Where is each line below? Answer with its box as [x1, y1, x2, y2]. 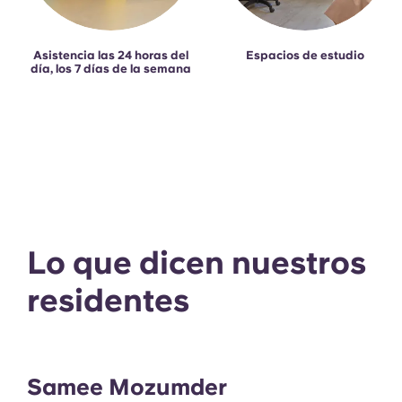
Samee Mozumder [27, 372, 227, 400]
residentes [27, 282, 189, 319]
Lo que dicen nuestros [27, 244, 366, 282]
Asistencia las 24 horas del [32, 48, 188, 63]
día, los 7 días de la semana [30, 62, 191, 76]
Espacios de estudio [245, 48, 364, 63]
